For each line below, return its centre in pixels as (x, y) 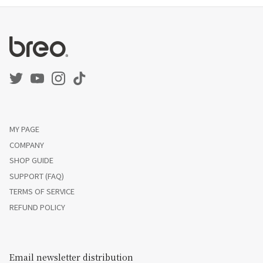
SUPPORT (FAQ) (37, 176)
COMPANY (27, 144)
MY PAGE (24, 129)
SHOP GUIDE (31, 160)
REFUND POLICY (37, 207)
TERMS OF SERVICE (42, 191)
